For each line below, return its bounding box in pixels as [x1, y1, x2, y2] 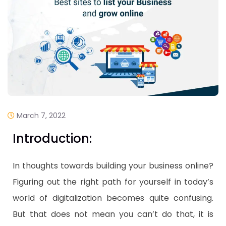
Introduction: [13, 130, 92, 147]
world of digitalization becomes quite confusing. [13, 192, 213, 204]
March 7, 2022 [17, 110, 66, 121]
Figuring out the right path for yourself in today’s [13, 176, 213, 188]
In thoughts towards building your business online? [13, 160, 213, 172]
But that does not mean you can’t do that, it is [13, 208, 213, 220]
